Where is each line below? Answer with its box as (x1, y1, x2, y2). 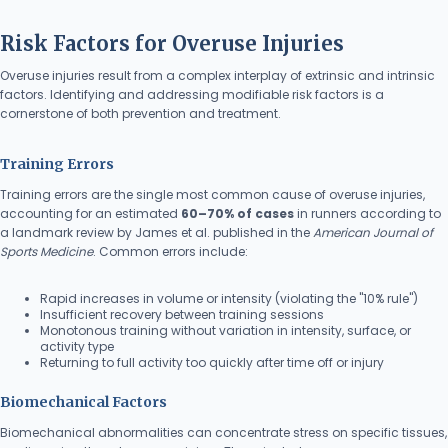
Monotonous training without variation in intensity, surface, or (40, 322, 411, 339)
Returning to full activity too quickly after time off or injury (40, 354, 384, 371)
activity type (40, 338, 114, 355)
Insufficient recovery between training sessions (40, 306, 324, 323)
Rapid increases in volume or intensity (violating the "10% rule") (40, 290, 418, 307)
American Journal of (313, 224, 433, 241)
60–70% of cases (181, 205, 294, 222)
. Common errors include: (93, 243, 248, 260)
